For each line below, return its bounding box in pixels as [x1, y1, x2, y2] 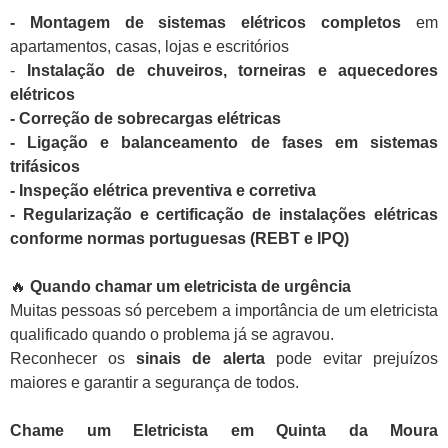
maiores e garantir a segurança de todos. [10, 374, 299, 392]
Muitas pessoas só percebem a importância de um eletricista [10, 302, 438, 320]
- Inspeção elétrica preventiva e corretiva [10, 182, 316, 200]
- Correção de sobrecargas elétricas [10, 110, 281, 128]
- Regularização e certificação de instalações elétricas [10, 206, 438, 224]
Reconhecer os [10, 350, 137, 368]
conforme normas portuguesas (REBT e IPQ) [10, 230, 349, 248]
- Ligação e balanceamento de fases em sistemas [10, 134, 438, 152]
